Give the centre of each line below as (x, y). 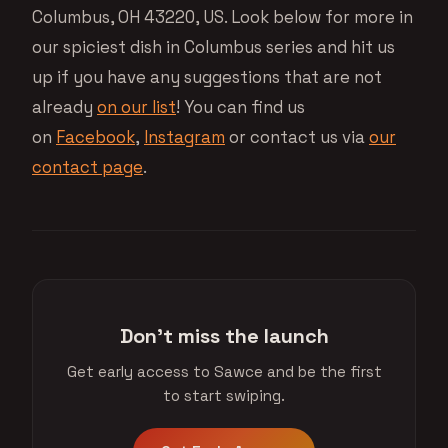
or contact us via (297, 136)
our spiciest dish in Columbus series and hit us (213, 46)
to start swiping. (224, 395)
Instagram (184, 136)
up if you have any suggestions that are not (207, 76)
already (64, 106)
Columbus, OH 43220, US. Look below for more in (222, 16)
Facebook (95, 136)
